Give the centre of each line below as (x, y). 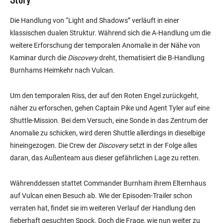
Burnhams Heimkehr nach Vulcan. (62, 70)
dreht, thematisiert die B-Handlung (151, 58)
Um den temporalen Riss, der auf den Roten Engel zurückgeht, (104, 96)
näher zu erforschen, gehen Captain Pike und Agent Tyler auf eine (110, 108)
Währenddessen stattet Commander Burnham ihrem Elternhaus (108, 183)
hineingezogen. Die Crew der (54, 146)
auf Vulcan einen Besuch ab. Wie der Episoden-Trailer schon (101, 196)
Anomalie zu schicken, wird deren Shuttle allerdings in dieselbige (108, 133)
